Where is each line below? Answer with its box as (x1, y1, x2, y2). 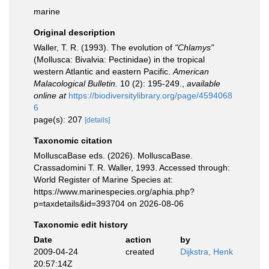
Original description (34, 28, 115, 37)
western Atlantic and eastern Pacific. (34, 67, 173, 76)
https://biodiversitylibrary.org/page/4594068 (68, 91, 232, 100)
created (125, 247, 154, 256)
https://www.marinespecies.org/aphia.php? (34, 187, 195, 196)
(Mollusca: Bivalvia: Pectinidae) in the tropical (34, 55, 205, 64)
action (125, 235, 151, 244)
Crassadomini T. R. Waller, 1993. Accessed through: (34, 163, 230, 172)
